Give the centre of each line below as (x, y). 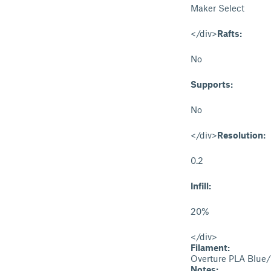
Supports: (212, 84)
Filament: (210, 247)
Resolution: (241, 135)
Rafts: (230, 33)
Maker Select (217, 8)
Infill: (201, 186)
